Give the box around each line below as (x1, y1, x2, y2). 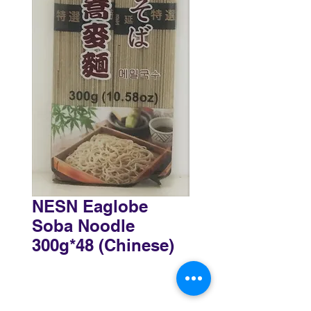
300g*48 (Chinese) (32, 235, 174, 255)
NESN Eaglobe (32, 196, 148, 216)
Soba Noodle (32, 216, 135, 235)
